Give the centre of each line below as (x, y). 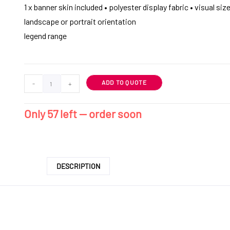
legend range (46, 36)
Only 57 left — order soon (83, 114)
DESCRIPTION (78, 166)
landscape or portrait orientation (80, 22)
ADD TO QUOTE (124, 82)
